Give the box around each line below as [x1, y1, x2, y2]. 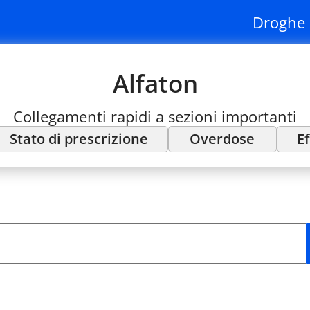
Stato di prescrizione [9, 129, 148, 148]
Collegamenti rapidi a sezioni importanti [13, 106, 297, 127]
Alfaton [112, 67, 198, 100]
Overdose [190, 129, 255, 148]
